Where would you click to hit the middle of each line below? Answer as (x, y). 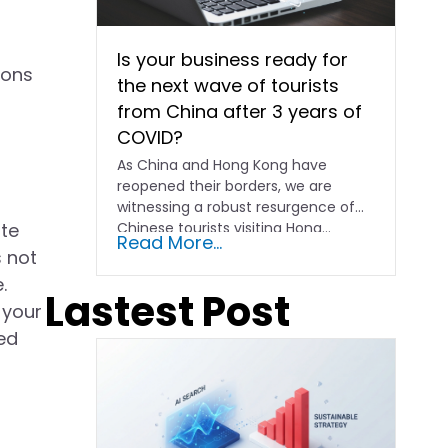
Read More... (170, 243)
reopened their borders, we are (225, 186)
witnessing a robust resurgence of (236, 207)
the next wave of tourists (228, 86)
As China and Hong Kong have (222, 165)
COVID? (150, 138)
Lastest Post (167, 312)
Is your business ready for (233, 60)
